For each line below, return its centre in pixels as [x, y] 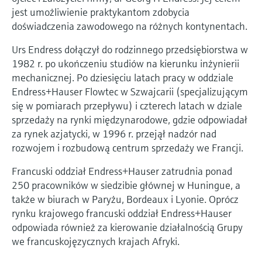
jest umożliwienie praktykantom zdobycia [101, 12]
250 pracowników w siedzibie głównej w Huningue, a [126, 185]
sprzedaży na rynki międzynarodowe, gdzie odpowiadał [130, 119]
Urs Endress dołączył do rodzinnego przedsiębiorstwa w [130, 49]
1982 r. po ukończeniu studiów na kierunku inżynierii [125, 63]
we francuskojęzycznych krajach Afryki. [96, 241]
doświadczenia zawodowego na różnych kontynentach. [130, 26]
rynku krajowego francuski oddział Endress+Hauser [122, 213]
